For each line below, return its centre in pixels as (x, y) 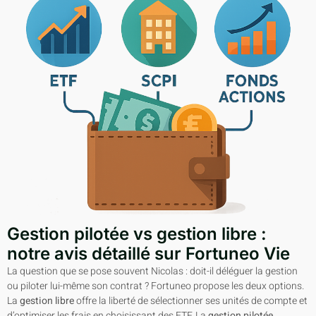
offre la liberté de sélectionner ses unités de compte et (191, 300)
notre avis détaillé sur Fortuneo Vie (148, 253)
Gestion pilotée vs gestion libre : (137, 233)
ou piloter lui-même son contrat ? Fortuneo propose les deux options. (156, 286)
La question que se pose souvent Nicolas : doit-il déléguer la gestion (152, 271)
